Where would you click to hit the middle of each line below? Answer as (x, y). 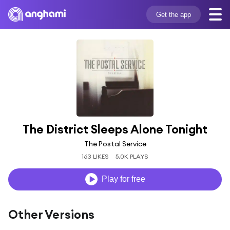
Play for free (123, 179)
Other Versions (51, 214)
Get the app (173, 14)
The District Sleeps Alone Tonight (115, 129)
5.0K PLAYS (132, 156)
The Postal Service (115, 143)
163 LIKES (95, 156)
